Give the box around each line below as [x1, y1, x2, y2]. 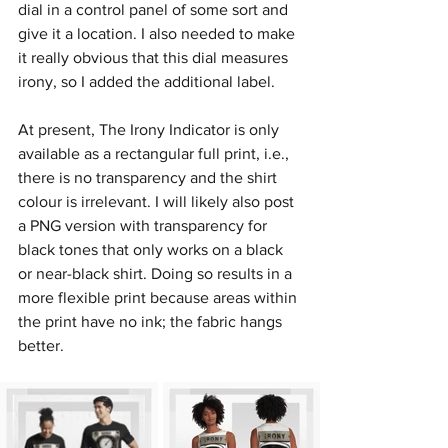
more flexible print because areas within [18, 289, 301, 307]
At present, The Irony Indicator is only [18, 121, 283, 139]
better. [18, 337, 64, 355]
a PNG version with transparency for [18, 217, 271, 235]
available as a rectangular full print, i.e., [18, 145, 293, 163]
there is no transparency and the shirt [18, 169, 281, 187]
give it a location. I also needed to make [18, 25, 299, 43]
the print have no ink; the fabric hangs [18, 313, 286, 331]
